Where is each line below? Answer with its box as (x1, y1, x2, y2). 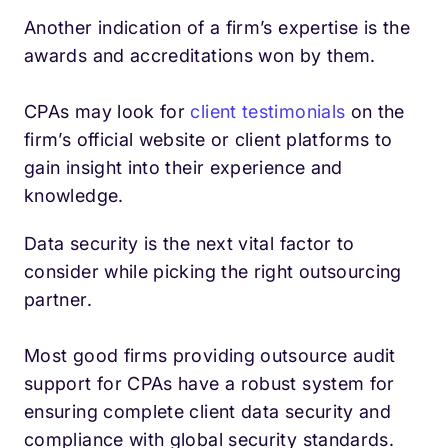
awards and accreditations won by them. (24, 45, 376, 67)
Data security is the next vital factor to (24, 233, 355, 255)
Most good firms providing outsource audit (24, 345, 396, 367)
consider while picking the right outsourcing (24, 261, 402, 283)
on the (345, 101, 405, 123)
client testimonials (190, 101, 346, 123)
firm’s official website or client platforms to (24, 129, 393, 151)
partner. (24, 289, 92, 311)
